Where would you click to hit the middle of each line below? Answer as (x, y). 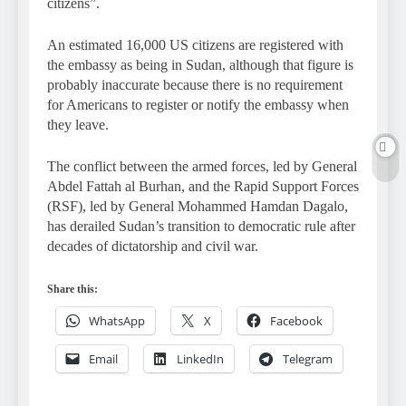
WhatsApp (117, 320)
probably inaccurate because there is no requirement (195, 84)
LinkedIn (200, 358)
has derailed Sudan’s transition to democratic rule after (201, 226)
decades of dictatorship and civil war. (153, 246)
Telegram (308, 358)
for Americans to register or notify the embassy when (198, 104)
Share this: (72, 289)
